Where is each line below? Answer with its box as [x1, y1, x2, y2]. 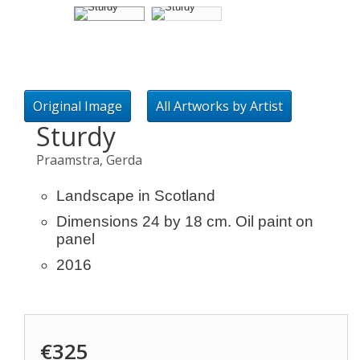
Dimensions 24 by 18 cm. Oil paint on [56, 213, 313, 231]
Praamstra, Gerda [36, 151, 142, 170]
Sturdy [36, 119, 116, 154]
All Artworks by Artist [156, 97, 283, 116]
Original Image [33, 97, 122, 116]
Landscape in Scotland [56, 187, 215, 205]
